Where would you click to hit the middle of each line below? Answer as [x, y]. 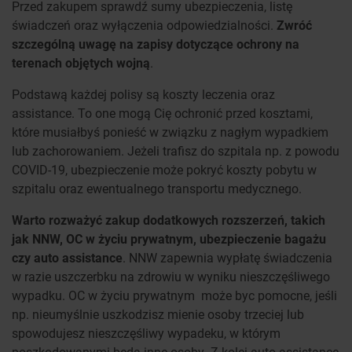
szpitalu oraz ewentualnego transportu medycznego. [157, 189]
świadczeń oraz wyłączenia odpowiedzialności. [144, 25]
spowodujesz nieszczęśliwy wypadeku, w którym [146, 333]
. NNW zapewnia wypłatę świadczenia [227, 258]
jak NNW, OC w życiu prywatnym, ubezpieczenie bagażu [169, 239]
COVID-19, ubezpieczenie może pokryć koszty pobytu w [164, 170]
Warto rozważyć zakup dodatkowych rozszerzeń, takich [169, 220]
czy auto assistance [67, 258]
